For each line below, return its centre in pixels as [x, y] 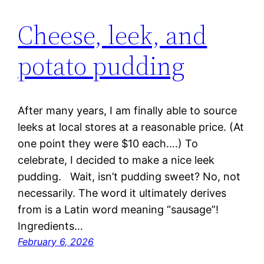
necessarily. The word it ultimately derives [122, 193]
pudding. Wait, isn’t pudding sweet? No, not [129, 177]
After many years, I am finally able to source [128, 111]
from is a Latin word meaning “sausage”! [118, 210]
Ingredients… [51, 226]
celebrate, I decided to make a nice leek [116, 160]
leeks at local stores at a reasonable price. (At [131, 127]
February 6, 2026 [56, 242]
